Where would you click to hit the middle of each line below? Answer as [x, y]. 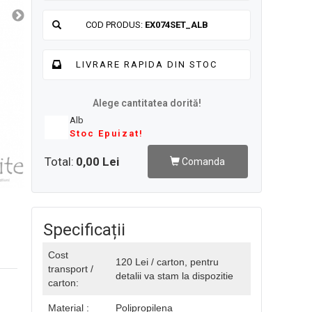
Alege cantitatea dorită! [147, 103]
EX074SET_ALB [176, 25]
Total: [59, 162]
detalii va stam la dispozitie [174, 276]
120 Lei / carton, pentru [167, 262]
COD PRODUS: [115, 25]
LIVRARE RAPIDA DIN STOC [147, 64]
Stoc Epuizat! [107, 133]
